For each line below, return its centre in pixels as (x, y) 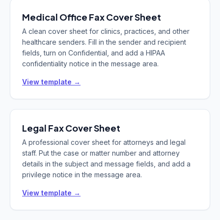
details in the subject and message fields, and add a (106, 164)
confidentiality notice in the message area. (90, 64)
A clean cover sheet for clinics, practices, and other (106, 31)
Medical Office (55, 17)
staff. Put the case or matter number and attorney (101, 153)
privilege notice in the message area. (82, 175)
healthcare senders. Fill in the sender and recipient (104, 42)
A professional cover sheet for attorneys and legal (104, 142)
